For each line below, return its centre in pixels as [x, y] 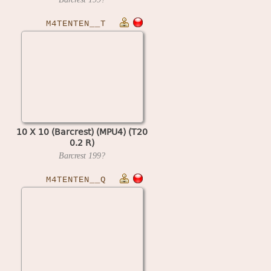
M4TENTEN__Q [76, 180]
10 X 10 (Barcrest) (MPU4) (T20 [82, 131]
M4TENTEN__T [76, 24]
